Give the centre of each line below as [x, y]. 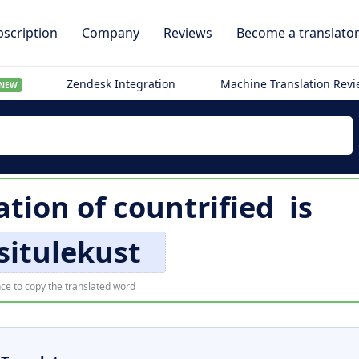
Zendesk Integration [121, 84]
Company [111, 33]
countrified [193, 207]
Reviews [188, 33]
